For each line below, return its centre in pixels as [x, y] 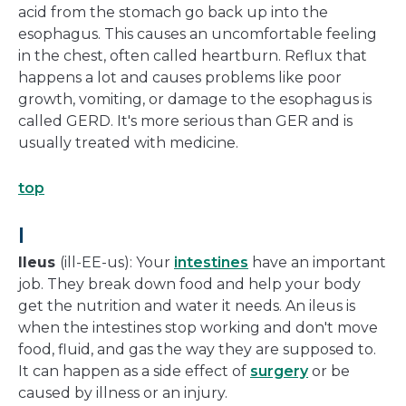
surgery [279, 372]
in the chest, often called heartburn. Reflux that [193, 56]
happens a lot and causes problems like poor [180, 78]
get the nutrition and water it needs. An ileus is [187, 306]
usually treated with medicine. [128, 143]
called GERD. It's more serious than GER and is [185, 121]
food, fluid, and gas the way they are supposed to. [197, 350]
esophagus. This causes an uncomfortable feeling [198, 34]
